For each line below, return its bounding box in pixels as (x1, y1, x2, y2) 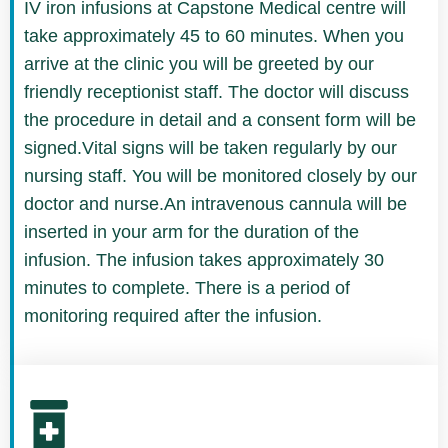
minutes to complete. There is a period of (24, 278, 350, 299)
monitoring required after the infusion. (24, 306, 322, 327)
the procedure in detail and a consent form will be (24, 110, 416, 131)
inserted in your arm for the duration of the (24, 222, 359, 243)
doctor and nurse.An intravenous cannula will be (24, 194, 407, 215)
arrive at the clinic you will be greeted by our (24, 54, 374, 75)
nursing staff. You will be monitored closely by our (24, 166, 417, 187)
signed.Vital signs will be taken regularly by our (24, 138, 397, 159)
